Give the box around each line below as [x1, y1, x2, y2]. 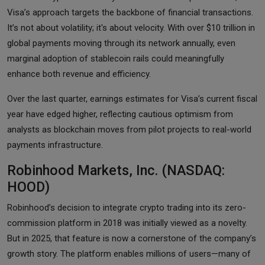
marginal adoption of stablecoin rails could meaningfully [7, 53, 224, 64]
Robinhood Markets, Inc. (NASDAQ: [7, 161, 225, 179]
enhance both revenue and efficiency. [7, 68, 151, 79]
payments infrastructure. [7, 139, 103, 150]
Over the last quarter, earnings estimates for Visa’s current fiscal [7, 93, 257, 104]
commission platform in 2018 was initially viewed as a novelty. [7, 217, 247, 228]
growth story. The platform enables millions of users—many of [7, 248, 251, 259]
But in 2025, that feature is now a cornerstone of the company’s [7, 232, 256, 244]
